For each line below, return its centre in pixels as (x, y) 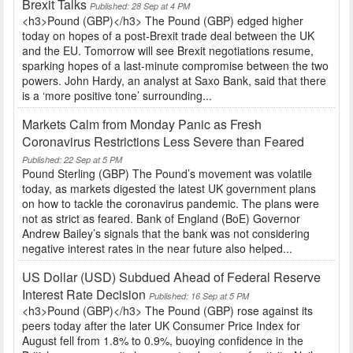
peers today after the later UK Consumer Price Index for (161, 326)
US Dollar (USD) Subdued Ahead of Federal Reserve (171, 277)
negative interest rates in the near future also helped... (157, 249)
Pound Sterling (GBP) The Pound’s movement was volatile (167, 174)
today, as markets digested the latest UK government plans (169, 189)
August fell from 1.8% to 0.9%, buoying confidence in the (163, 341)
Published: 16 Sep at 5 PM (199, 296)
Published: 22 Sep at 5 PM (72, 160)
